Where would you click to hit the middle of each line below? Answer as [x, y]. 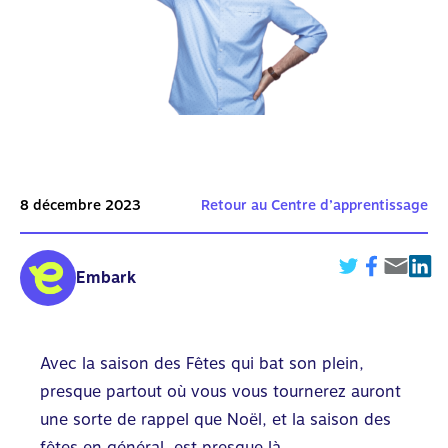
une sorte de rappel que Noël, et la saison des [215, 419]
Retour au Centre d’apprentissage [314, 205]
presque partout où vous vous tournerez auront [220, 391]
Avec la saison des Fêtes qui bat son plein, [202, 363]
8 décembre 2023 [80, 205]
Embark [106, 277]
